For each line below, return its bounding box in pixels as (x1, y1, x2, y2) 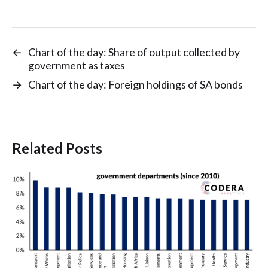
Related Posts (12, 139, 102, 157)
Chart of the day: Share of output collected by (28, 45, 240, 59)
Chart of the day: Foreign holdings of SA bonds (28, 78, 243, 92)
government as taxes (28, 59, 125, 72)
